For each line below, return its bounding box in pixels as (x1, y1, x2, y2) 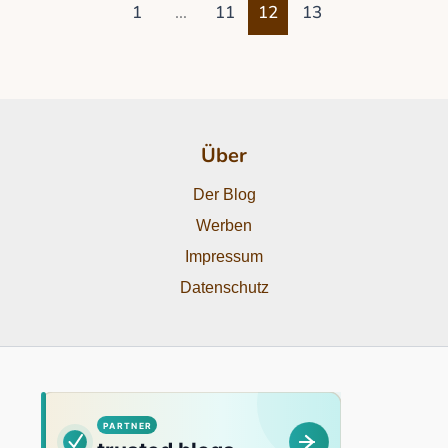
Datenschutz (179, 278, 269, 296)
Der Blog (192, 185, 256, 203)
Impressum (185, 247, 263, 265)
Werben (196, 216, 252, 234)
